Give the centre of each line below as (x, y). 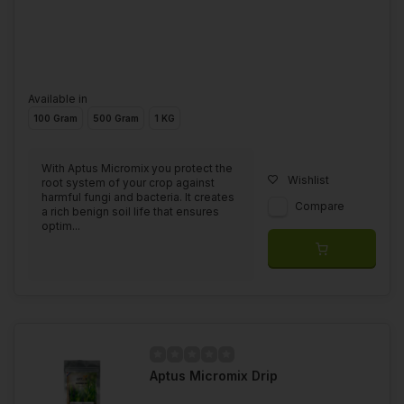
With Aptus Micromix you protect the (137, 168)
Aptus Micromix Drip (214, 375)
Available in (58, 98)
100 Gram (55, 118)
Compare (320, 206)
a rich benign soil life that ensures (130, 211)
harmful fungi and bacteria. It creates (138, 197)
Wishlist (308, 179)
